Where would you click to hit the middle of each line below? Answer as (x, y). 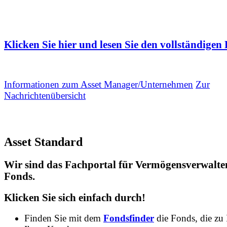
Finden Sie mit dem (64, 218)
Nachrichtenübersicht (45, 96)
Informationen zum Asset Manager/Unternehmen (99, 85)
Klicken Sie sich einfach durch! (75, 197)
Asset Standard (43, 142)
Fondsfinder (129, 218)
